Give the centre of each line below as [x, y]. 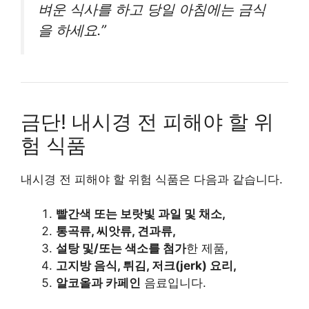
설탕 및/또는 [90, 249]
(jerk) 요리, [206, 266]
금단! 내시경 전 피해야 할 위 [147, 121]
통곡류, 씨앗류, [97, 231]
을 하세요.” [72, 30]
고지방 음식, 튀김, [104, 266]
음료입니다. [173, 283]
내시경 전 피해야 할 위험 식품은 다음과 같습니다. [152, 179]
